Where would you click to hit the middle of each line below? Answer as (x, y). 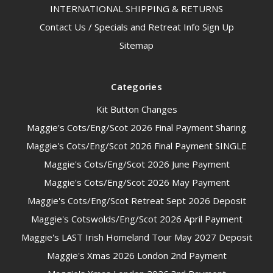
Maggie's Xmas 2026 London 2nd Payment (136, 256)
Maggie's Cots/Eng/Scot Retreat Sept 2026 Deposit (136, 201)
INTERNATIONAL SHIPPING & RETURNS (136, 9)
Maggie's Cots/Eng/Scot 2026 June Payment (136, 164)
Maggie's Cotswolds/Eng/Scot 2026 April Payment (136, 219)
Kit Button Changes (136, 109)
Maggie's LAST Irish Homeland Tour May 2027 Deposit (136, 237)
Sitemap (136, 45)
